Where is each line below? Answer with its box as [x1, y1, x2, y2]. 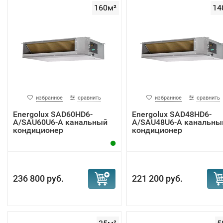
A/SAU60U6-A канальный [13, 117, 108, 127]
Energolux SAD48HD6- [131, 110, 212, 119]
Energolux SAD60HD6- [13, 110, 93, 119]
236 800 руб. [13, 173, 64, 184]
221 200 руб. [131, 173, 183, 184]
